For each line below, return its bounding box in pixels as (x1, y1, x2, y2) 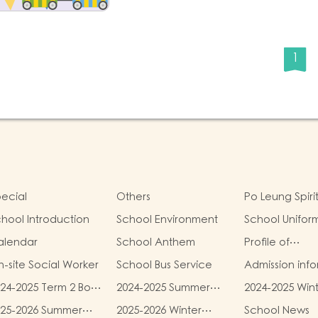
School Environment (116, 212, 218, 227)
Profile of (244, 235, 290, 250)
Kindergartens (244, 250, 315, 265)
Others (116, 190, 150, 204)
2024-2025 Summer (116, 280, 210, 295)
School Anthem (116, 235, 195, 250)
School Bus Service (116, 258, 212, 273)
